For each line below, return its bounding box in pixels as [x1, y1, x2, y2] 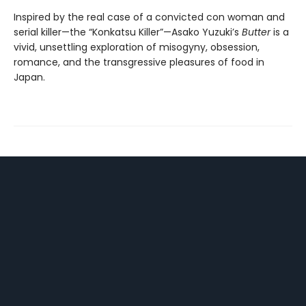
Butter [242, 25, 270, 39]
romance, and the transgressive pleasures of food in [14, 55, 264, 69]
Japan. [14, 70, 45, 84]
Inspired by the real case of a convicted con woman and [14, 10, 285, 24]
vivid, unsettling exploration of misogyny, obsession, [14, 40, 260, 54]
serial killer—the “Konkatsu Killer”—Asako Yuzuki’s [14, 25, 242, 39]
